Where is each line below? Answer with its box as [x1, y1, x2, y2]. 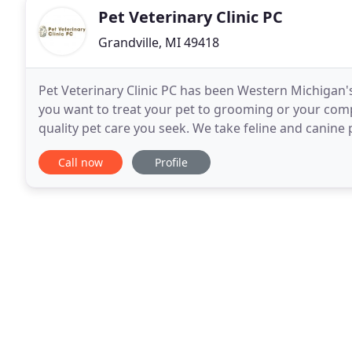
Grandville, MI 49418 [98, 34, 219, 51]
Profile [155, 155, 188, 170]
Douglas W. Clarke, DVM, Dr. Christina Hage [38, 138, 295, 156]
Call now [58, 155, 103, 170]
